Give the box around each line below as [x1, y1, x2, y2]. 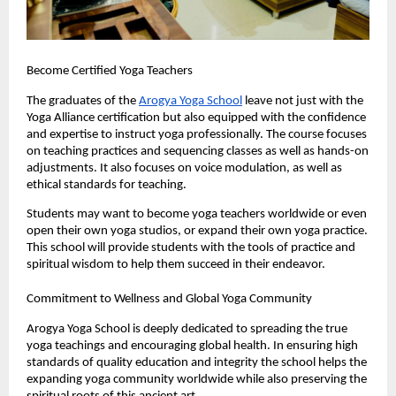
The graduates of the [27, 95, 139, 109]
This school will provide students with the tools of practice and [27, 240, 355, 255]
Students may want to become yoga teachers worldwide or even [27, 207, 367, 221]
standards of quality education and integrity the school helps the [27, 356, 367, 370]
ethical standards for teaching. [27, 179, 187, 193]
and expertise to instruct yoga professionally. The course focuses [27, 128, 367, 142]
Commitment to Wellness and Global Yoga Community [27, 293, 312, 307]
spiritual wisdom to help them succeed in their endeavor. [27, 257, 325, 271]
